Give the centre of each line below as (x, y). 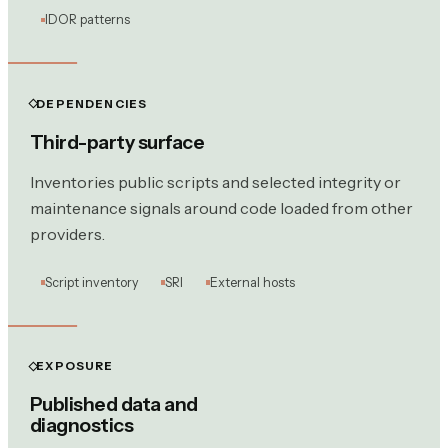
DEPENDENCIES (92, 103)
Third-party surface (117, 141)
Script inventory (91, 282)
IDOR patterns (87, 20)
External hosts (252, 282)
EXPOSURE (75, 366)
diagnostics (81, 425)
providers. (67, 233)
